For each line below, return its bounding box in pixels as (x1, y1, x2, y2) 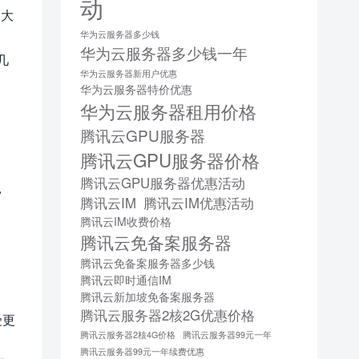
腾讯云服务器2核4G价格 (80, 329, 175, 341)
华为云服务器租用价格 (80, 98, 256, 124)
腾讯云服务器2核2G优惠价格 (80, 305, 255, 325)
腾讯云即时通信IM (80, 272, 171, 288)
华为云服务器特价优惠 (80, 81, 192, 98)
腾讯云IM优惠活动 (143, 193, 254, 213)
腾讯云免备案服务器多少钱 (80, 255, 215, 272)
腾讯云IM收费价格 (80, 213, 171, 230)
